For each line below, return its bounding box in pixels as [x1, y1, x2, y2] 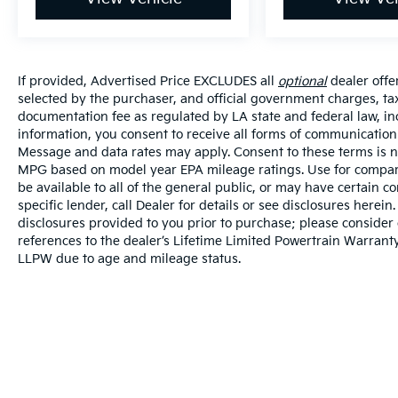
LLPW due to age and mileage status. [18, 251, 241, 267]
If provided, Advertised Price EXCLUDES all [18, 73, 278, 89]
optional [278, 73, 327, 89]
